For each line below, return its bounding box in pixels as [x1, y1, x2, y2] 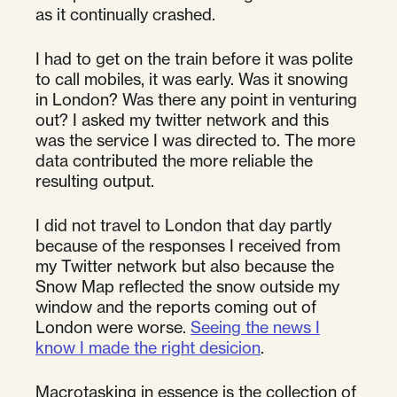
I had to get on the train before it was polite [35, 48, 353, 68]
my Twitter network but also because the [35, 255, 334, 276]
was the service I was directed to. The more [35, 129, 355, 150]
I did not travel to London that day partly [35, 214, 331, 235]
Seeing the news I [191, 316, 320, 337]
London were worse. [35, 316, 191, 337]
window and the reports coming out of [35, 296, 316, 316]
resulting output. [35, 170, 154, 191]
